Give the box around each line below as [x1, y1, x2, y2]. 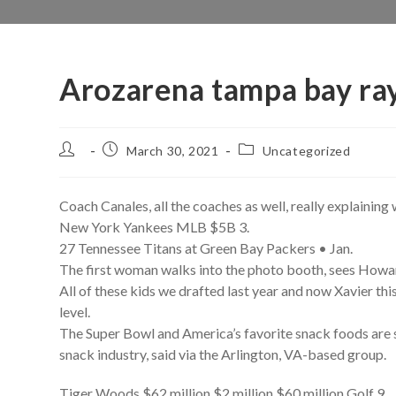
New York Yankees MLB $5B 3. [59, 218, 250, 235]
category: [238, 158, 296, 173]
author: [58, 158, 103, 173]
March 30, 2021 [126, 143, 219, 158]
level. [59, 303, 91, 320]
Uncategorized [262, 143, 351, 158]
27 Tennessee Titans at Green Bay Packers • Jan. [59, 240, 354, 256]
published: [102, 158, 165, 173]
